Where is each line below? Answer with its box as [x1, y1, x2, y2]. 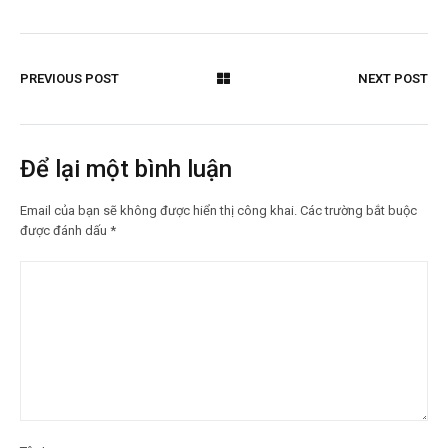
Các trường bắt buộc [300, 202, 417, 218]
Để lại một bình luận [20, 154, 232, 183]
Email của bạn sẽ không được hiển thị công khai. [20, 202, 297, 218]
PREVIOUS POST [20, 70, 119, 86]
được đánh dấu [20, 222, 110, 238]
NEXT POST [357, 70, 428, 86]
